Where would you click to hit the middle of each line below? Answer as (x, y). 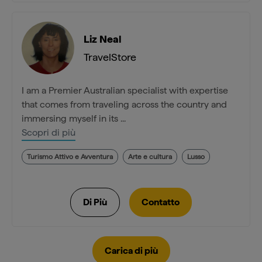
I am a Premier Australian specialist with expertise (125, 91)
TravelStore (110, 57)
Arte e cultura (150, 157)
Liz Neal (102, 39)
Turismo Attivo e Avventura (70, 157)
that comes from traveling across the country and (124, 105)
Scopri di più (49, 133)
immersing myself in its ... (74, 119)
